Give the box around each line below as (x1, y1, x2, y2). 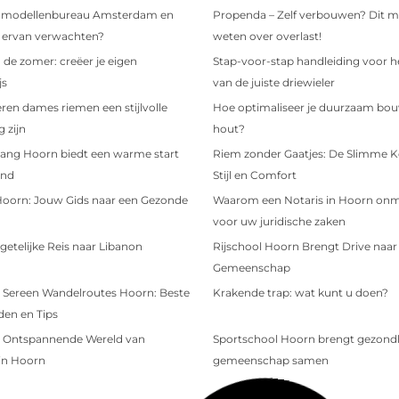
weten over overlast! (213, 28, 322, 43)
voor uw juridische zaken (213, 214, 346, 228)
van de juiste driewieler (213, 75, 335, 89)
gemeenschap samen (213, 353, 329, 367)
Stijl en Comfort (213, 167, 297, 182)
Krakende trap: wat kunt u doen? (213, 285, 388, 299)
